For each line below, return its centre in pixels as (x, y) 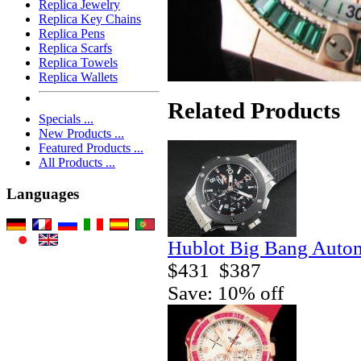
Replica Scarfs (75, 48)
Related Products (254, 110)
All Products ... (77, 163)
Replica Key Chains (90, 19)
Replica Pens (72, 34)
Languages (43, 194)
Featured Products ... (91, 148)
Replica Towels (78, 63)
